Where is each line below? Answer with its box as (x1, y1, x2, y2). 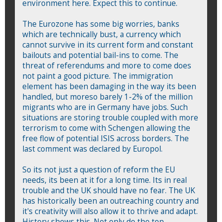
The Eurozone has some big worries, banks (22, 18, 179, 29)
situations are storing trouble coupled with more (22, 112, 198, 123)
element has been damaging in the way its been (22, 81, 196, 92)
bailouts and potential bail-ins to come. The (22, 50, 178, 60)
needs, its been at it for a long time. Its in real (22, 174, 187, 185)
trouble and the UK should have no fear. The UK (22, 185, 195, 196)
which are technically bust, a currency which (22, 29, 181, 40)
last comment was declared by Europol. (22, 143, 163, 154)
